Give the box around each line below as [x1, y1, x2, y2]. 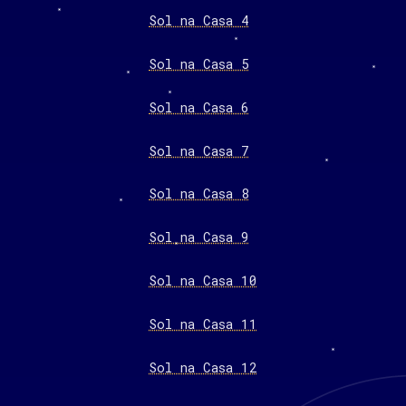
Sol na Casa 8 [149, 185, 249, 203]
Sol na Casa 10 [149, 271, 257, 289]
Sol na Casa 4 [149, 12, 249, 30]
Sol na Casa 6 [149, 98, 249, 116]
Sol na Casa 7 [149, 141, 249, 159]
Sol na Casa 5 [149, 55, 249, 73]
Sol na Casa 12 [149, 358, 257, 376]
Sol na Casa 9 [149, 228, 249, 246]
